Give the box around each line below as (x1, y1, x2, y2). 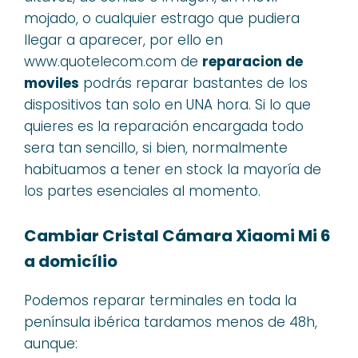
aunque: (24, 333, 78, 353)
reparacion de (202, 52, 303, 71)
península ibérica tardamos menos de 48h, (24, 312, 317, 332)
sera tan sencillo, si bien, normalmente (24, 138, 288, 157)
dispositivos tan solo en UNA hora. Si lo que (24, 95, 311, 114)
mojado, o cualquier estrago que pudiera (24, 9, 300, 28)
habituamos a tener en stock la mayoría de (24, 160, 321, 179)
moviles (24, 74, 79, 93)
